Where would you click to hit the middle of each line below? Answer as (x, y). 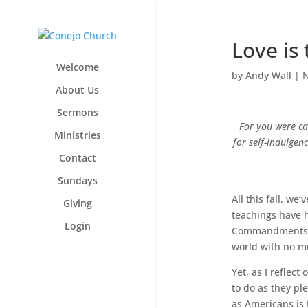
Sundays (77, 180)
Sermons (77, 112)
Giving (77, 203)
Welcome (77, 67)
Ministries (77, 135)
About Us (77, 90)
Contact (77, 158)
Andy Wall (268, 75)
